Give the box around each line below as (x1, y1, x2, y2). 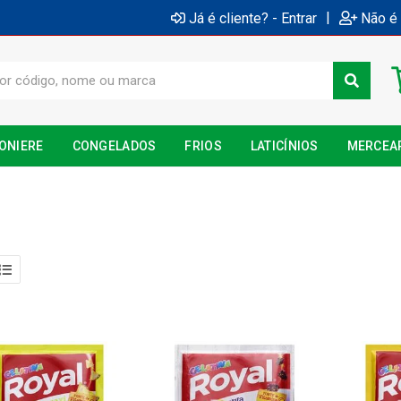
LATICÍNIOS (250, 139, 319, 153)
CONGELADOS (72, 139, 157, 153)
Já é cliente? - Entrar (189, 9, 317, 27)
